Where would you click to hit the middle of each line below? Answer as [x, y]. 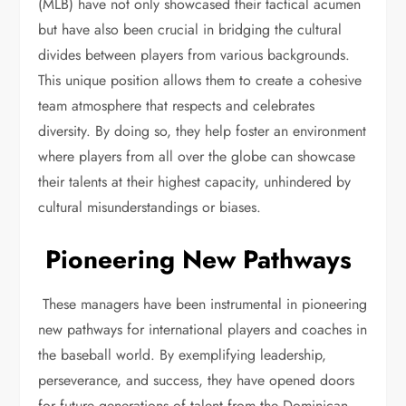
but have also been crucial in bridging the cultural [190, 29]
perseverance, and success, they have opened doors [197, 380]
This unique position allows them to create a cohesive [200, 80]
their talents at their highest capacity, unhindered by [195, 182]
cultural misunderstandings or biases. [152, 207]
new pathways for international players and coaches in [203, 329]
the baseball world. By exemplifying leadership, [183, 355]
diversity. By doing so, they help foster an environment [203, 131]
